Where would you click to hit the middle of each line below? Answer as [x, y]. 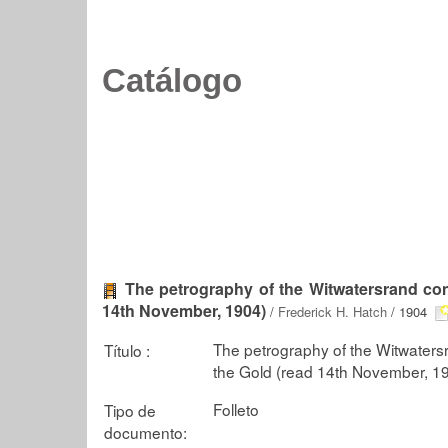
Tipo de [130, 409]
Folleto [236, 408]
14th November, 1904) [184, 310]
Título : [127, 349]
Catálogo [172, 81]
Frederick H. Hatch [332, 311]
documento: [145, 431]
